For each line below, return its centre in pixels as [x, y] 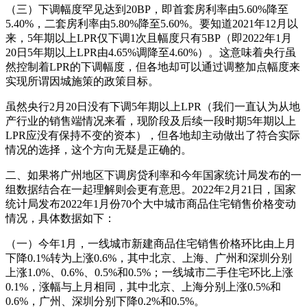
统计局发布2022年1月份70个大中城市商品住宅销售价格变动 [151, 204]
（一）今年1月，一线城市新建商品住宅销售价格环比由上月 [151, 244]
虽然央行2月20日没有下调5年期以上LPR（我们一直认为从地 [153, 107]
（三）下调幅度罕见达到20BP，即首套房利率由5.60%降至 [147, 10]
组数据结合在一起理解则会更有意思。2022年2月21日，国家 [151, 190]
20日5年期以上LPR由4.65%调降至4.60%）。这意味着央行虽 [151, 53]
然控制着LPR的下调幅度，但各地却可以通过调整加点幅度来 [153, 67]
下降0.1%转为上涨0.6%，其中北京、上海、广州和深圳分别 [149, 258]
